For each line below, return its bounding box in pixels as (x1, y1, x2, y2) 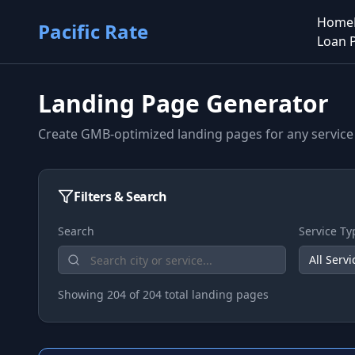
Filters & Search (74, 188, 167, 205)
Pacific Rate (38, 18, 148, 44)
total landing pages (162, 287, 269, 302)
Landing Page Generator (38, 87, 329, 120)
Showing (58, 287, 107, 302)
